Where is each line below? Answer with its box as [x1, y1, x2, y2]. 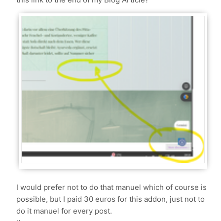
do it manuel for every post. [16, 206, 114, 216]
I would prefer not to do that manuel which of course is [16, 183, 207, 192]
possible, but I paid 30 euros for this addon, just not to [16, 194, 205, 204]
